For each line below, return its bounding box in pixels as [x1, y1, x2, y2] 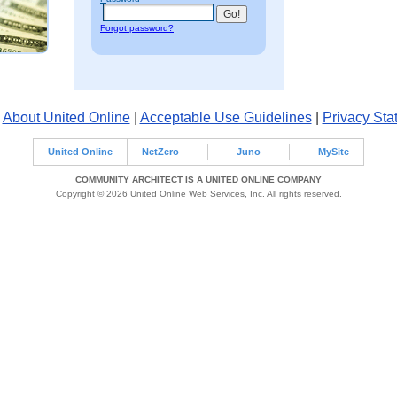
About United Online [2, 110, 130, 125]
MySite [318, 146, 349, 157]
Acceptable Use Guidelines [139, 110, 312, 125]
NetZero [142, 146, 179, 157]
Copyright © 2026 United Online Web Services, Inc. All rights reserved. [55, 189, 342, 198]
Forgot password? [100, 22, 174, 33]
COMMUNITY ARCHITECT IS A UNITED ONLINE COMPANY [75, 175, 322, 184]
